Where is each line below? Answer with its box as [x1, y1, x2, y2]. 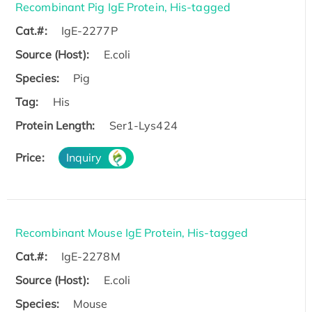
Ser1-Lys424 [109, 118, 178, 133]
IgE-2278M [61, 249, 120, 264]
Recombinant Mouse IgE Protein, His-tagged [15, 226, 249, 240]
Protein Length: [15, 118, 95, 133]
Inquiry [65, 150, 102, 165]
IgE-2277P [61, 24, 118, 38]
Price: [15, 150, 45, 165]
